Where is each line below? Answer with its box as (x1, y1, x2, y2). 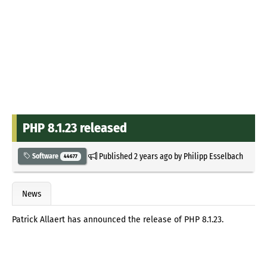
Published (97, 150, 134, 162)
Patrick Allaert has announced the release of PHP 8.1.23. (12, 215, 223, 225)
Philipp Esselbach (183, 150, 243, 162)
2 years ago (133, 150, 172, 162)
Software (30, 151, 60, 160)
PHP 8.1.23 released (23, 119, 127, 136)
